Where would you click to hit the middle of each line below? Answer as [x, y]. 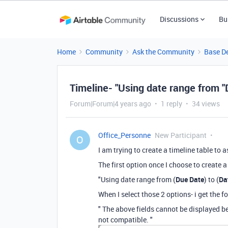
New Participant [181, 135]
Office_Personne [124, 135]
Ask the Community [163, 52]
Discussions [179, 19]
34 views [206, 104]
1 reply [172, 104]
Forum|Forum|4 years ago [110, 104]
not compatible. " [125, 220]
